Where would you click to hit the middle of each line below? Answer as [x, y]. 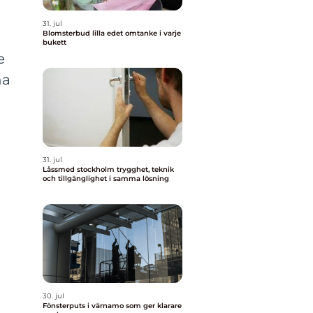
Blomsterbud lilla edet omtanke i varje [84, 33]
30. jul [53, 296]
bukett [54, 42]
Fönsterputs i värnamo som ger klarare [112, 306]
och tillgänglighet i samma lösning [106, 179]
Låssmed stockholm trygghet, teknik [80, 169]
